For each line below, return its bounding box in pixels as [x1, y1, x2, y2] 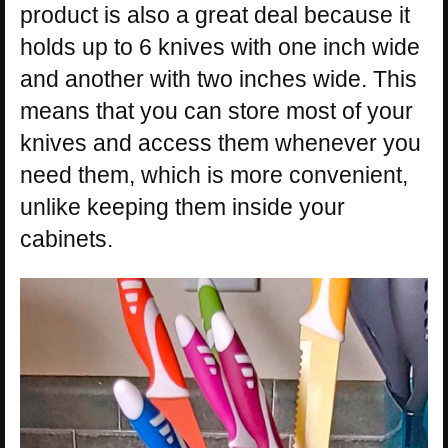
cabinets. [20, 225, 113, 252]
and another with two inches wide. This [20, 65, 417, 92]
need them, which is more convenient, [20, 161, 408, 188]
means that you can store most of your [20, 97, 413, 124]
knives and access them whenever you [20, 129, 421, 156]
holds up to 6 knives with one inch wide [20, 33, 420, 60]
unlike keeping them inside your [20, 193, 345, 220]
